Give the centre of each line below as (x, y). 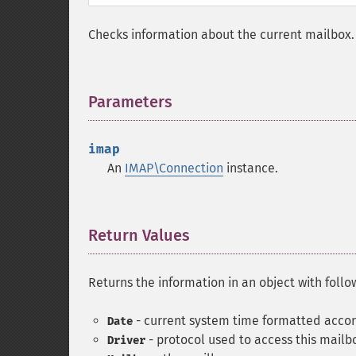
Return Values (139, 235)
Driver (126, 341)
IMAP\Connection (174, 168)
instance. (251, 168)
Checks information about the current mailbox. (221, 35)
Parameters (130, 102)
